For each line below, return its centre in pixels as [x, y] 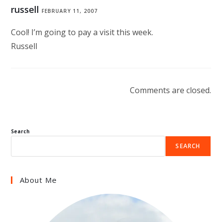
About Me [39, 180]
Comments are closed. [170, 90]
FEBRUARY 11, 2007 [70, 11]
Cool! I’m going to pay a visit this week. [82, 32]
